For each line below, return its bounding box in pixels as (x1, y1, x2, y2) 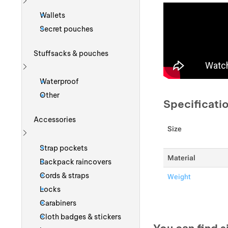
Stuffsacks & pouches (34, 48, 109, 58)
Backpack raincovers (39, 157, 111, 166)
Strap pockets (39, 143, 88, 153)
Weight (167, 173, 191, 181)
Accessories (34, 115, 76, 125)
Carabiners (39, 198, 76, 208)
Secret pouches (39, 24, 93, 34)
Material (167, 154, 195, 162)
